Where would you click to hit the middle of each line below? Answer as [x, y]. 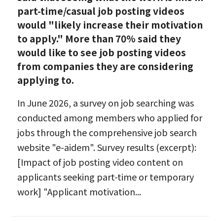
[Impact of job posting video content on [100, 162]
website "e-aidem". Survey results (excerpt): [107, 147]
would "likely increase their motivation [110, 24]
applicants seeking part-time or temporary [105, 177]
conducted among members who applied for [110, 118]
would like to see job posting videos [101, 52]
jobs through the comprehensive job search [107, 132]
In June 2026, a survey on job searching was [105, 103]
